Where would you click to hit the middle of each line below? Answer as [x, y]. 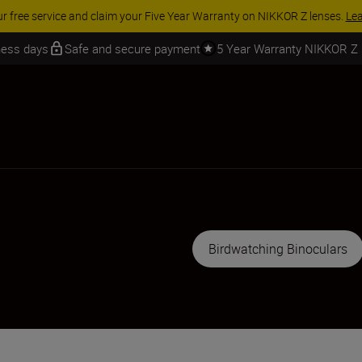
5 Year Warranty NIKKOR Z [287, 48]
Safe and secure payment [132, 48]
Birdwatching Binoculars [278, 249]
